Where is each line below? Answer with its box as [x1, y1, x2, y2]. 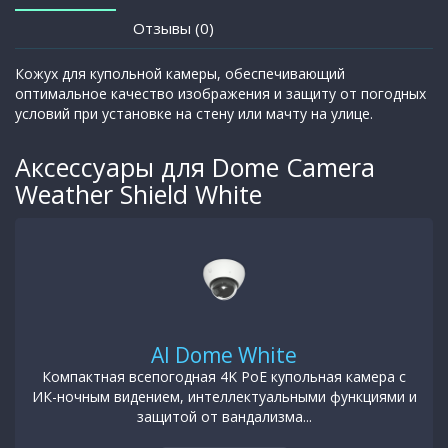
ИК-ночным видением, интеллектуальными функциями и [31, 386, 417, 406]
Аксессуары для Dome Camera [15, 149, 375, 184]
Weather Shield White [15, 176, 262, 211]
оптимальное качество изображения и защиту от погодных [15, 83, 426, 103]
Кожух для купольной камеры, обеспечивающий [15, 63, 345, 83]
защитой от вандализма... [136, 406, 312, 426]
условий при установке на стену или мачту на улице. [15, 103, 373, 123]
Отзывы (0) [133, 17, 214, 38]
